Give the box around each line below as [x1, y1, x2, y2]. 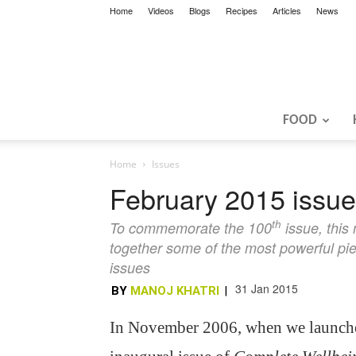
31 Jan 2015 [235, 281, 298, 296]
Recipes [226, 4, 257, 17]
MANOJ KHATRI [130, 284, 219, 298]
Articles [273, 4, 301, 17]
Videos [148, 4, 174, 17]
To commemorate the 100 [110, 218, 272, 238]
